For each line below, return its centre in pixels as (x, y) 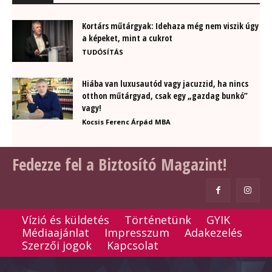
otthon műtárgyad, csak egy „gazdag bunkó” (165, 96)
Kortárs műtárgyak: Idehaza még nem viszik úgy (170, 26)
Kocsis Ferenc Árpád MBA (126, 122)
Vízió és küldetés (66, 220)
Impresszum (137, 233)
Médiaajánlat (56, 233)
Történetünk (158, 220)
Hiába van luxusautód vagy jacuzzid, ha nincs (165, 83)
